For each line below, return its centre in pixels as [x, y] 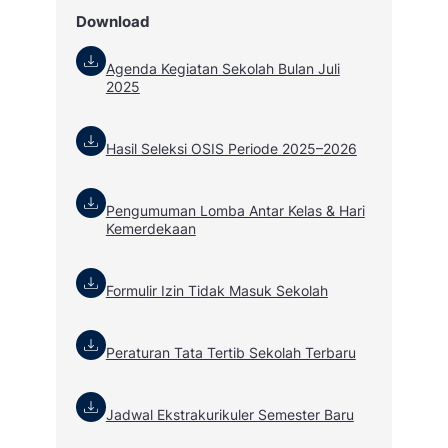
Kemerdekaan [150, 229]
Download [112, 21]
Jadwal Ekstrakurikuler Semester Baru [229, 415]
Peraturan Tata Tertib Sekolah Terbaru [230, 353]
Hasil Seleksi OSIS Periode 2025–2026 [231, 149]
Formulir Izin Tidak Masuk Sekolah [216, 291]
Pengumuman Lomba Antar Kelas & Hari [235, 211]
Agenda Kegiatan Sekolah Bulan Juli [222, 69]
